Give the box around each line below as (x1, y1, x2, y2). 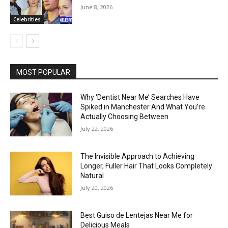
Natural (80, 172, 104, 180)
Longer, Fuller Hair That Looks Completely (80, 162, 213, 170)
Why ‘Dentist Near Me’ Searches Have (80, 93, 200, 102)
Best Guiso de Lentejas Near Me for (80, 211, 193, 219)
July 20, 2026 (80, 184, 113, 192)
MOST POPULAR (16, 68, 70, 77)
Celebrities (13, 16, 41, 23)
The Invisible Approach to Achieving (80, 152, 195, 161)
